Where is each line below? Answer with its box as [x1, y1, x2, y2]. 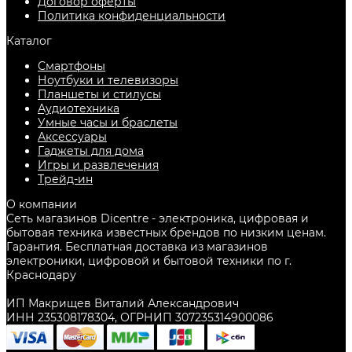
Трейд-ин [38, 172, 93, 187]
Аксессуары [38, 130, 107, 145]
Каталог [6, 34, 52, 49]
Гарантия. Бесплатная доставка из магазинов [6, 240, 268, 255]
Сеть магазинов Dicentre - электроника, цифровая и [6, 211, 309, 226]
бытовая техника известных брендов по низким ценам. [6, 225, 326, 240]
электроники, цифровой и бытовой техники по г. [6, 254, 291, 269]
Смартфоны [38, 59, 105, 74]
